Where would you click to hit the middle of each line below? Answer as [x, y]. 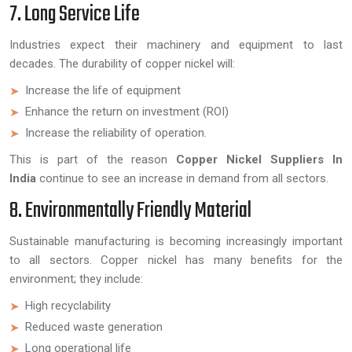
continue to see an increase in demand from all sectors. [182, 178]
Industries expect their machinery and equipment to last [176, 44]
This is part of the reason [89, 159]
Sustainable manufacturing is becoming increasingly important [176, 241]
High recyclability [68, 305]
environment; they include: [78, 279]
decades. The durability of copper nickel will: [122, 63]
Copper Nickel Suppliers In [260, 159]
